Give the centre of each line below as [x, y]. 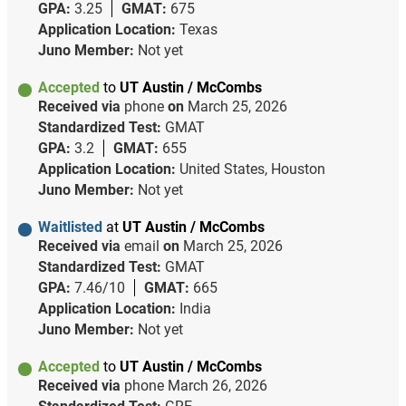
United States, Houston [252, 169]
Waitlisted [72, 227]
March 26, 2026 [217, 386]
